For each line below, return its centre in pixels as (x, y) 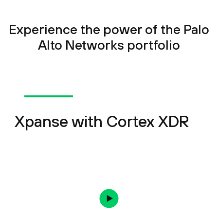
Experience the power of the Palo (109, 29)
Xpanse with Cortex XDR (102, 121)
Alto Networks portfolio (109, 45)
